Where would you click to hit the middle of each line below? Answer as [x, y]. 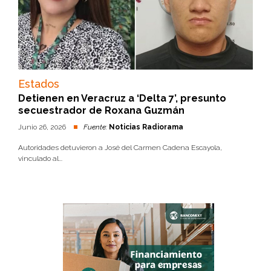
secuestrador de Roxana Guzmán [101, 110]
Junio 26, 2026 [43, 127]
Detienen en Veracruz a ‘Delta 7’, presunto [122, 98]
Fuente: [95, 127]
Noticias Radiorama [146, 127]
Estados [39, 84]
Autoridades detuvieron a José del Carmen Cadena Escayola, [120, 148]
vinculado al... [40, 158]
